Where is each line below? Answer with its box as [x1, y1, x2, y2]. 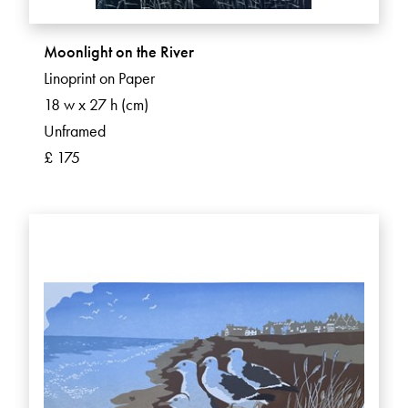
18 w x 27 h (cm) [44, 94, 148, 116]
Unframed [44, 120, 106, 142]
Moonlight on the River [44, 41, 194, 63]
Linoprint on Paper [44, 67, 155, 89]
